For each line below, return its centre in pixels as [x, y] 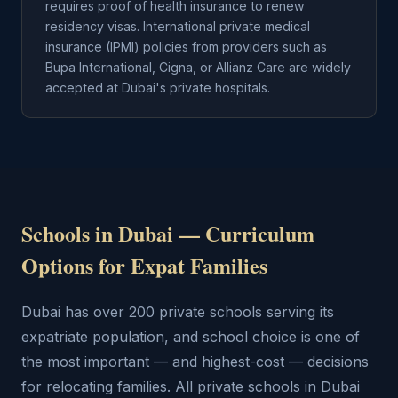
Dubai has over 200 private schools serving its [178, 312]
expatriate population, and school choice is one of [191, 337]
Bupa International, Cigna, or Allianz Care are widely [198, 67]
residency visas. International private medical [178, 26]
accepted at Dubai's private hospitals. [158, 88]
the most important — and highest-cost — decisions [195, 362]
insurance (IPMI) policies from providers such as [186, 47]
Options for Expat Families [144, 265]
